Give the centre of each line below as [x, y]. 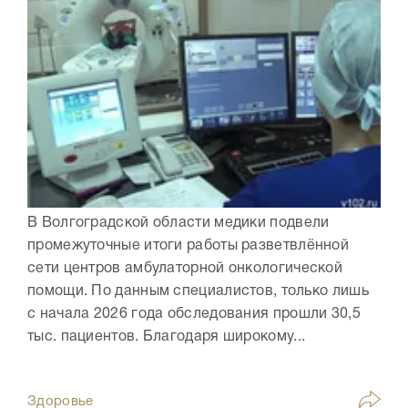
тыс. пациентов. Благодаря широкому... [167, 337]
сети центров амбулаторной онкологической [185, 268]
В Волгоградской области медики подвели [178, 223]
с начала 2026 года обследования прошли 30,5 [194, 314]
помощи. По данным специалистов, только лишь [198, 291]
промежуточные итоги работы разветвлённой [188, 245]
